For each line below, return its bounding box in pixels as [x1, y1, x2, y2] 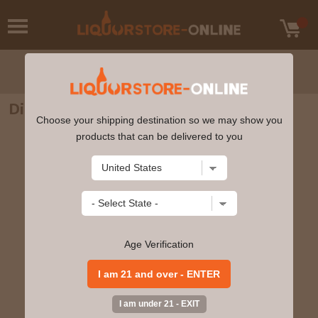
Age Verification [124, 238, 194, 250]
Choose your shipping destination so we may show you [35, 114, 283, 126]
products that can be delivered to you [75, 130, 243, 142]
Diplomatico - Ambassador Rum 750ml [9, 99, 275, 117]
